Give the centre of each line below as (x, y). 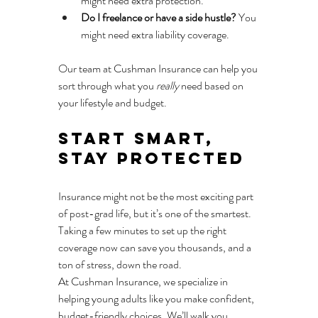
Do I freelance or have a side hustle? (159, 18)
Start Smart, (139, 139)
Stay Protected (152, 159)
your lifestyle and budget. (113, 103)
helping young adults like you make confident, (157, 299)
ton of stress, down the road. (120, 265)
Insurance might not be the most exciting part (157, 197)
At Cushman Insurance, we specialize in (144, 282)
